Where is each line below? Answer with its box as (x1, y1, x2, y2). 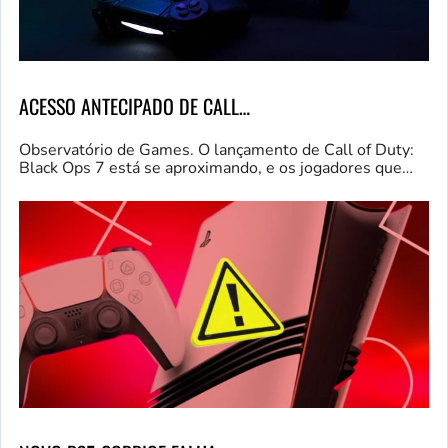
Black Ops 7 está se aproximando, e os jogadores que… (19, 156, 413, 179)
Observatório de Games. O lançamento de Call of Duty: (19, 138, 414, 161)
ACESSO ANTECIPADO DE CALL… (19, 90, 250, 121)
